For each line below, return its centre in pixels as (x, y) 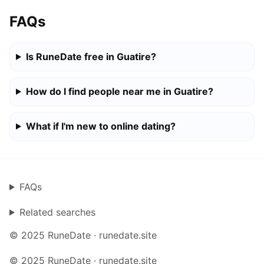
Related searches (57, 212)
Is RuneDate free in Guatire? (91, 56)
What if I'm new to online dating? (100, 126)
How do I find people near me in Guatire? (119, 91)
